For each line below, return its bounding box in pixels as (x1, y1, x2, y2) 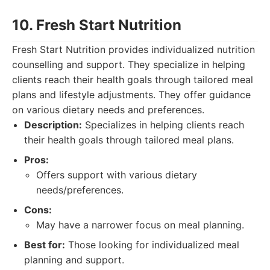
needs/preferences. (36, 184, 124, 196)
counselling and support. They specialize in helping (12, 58, 245, 71)
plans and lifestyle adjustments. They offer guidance (12, 89, 251, 101)
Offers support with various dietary (36, 169, 197, 181)
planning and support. (24, 254, 124, 266)
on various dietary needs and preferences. (12, 104, 204, 116)
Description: (24, 119, 82, 131)
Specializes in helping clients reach (82, 119, 244, 131)
